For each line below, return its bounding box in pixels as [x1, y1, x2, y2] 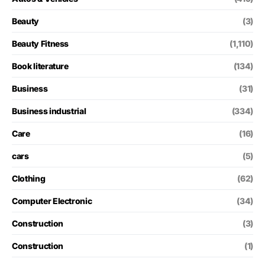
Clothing [12, 173, 46, 183]
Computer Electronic [12, 195, 92, 206]
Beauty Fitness [12, 38, 69, 49]
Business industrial [12, 105, 86, 116]
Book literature [12, 60, 69, 71]
